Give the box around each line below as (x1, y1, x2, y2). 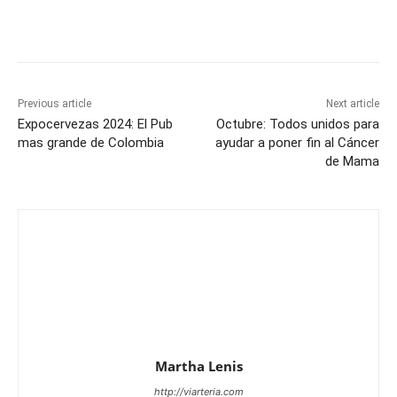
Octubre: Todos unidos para (215, 115, 379, 132)
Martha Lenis (154, 356, 243, 375)
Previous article (18, 97, 91, 110)
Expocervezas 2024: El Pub (18, 115, 173, 132)
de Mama (324, 152, 379, 169)
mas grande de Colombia (18, 134, 164, 151)
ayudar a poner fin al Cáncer (214, 134, 379, 151)
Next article (325, 97, 379, 110)
